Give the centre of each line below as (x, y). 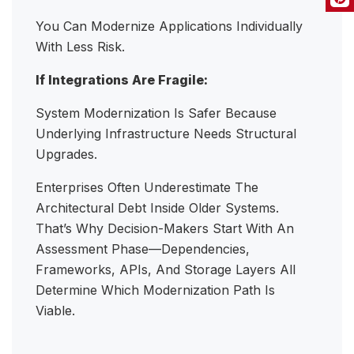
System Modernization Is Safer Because (156, 113)
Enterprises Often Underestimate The (147, 188)
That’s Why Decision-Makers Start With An (165, 229)
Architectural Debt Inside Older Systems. (157, 208)
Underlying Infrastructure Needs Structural (166, 134)
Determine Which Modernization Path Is (155, 290)
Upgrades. (68, 154)
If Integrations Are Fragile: (122, 80)
